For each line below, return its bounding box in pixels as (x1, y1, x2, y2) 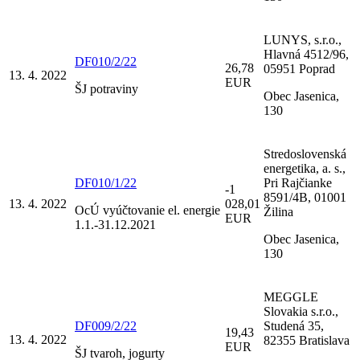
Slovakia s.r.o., (264, 304, 338, 318)
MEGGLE (264, 289, 318, 304)
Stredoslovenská (264, 146, 346, 161)
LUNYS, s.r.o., (264, 32, 342, 47)
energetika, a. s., (264, 161, 346, 175)
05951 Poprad (264, 61, 335, 76)
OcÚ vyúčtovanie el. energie (75, 202, 220, 217)
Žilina (264, 204, 293, 219)
